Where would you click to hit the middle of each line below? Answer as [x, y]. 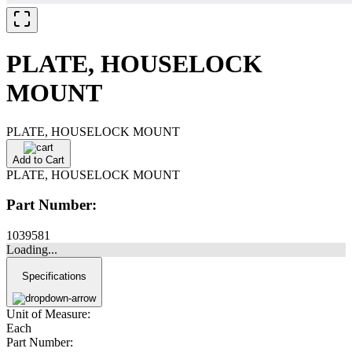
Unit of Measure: [48, 313]
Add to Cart [38, 159]
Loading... [32, 250]
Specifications [54, 276]
